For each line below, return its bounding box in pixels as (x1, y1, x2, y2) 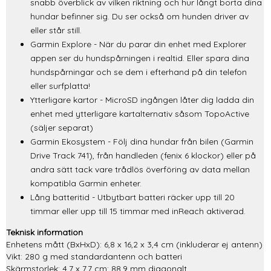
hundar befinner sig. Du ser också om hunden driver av (30, 11, 249, 22)
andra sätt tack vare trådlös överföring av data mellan (30, 164, 250, 175)
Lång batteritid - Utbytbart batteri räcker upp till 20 (30, 192, 235, 203)
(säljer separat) (30, 122, 93, 133)
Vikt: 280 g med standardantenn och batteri (6, 251, 182, 261)
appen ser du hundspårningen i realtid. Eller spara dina (30, 53, 249, 64)
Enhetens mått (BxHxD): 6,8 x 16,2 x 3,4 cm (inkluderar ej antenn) (6, 239, 263, 249)
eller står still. (30, 25, 82, 36)
